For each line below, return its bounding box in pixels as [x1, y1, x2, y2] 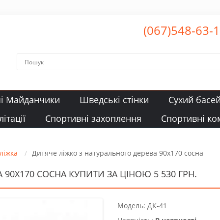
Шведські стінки [80, 94, 149, 106]
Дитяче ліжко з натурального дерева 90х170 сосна [32, 148, 203, 158]
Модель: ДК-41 [117, 201, 167, 210]
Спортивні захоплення [45, 112, 141, 124]
